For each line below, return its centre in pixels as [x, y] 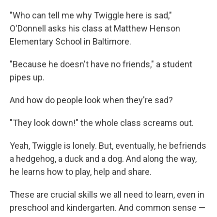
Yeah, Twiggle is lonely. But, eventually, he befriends [108, 146]
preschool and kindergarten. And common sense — [108, 208]
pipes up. [27, 77]
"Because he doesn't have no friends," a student [101, 64]
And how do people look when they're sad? [91, 100]
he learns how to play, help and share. [81, 172]
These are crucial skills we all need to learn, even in [107, 194]
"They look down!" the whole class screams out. [102, 123]
